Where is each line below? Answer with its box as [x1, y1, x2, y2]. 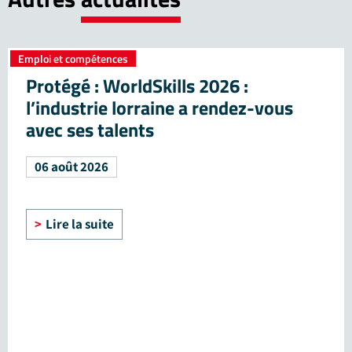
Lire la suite [46, 214, 114, 233]
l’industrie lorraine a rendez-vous [26, 93, 293, 122]
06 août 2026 [35, 157, 108, 175]
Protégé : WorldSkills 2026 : [26, 71, 248, 100]
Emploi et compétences [18, 49, 128, 67]
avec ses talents [26, 115, 154, 144]
